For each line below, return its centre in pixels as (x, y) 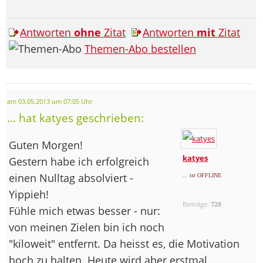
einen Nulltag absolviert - (71, 178)
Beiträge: (197, 204)
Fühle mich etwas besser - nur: (85, 210)
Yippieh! (30, 194)
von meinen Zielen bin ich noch (87, 227)
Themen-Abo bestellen (140, 48)
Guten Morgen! (46, 145)
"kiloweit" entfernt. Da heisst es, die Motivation (124, 243)
